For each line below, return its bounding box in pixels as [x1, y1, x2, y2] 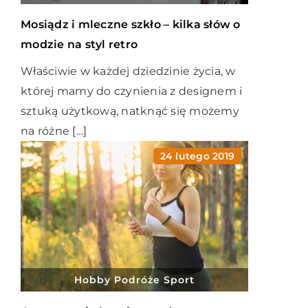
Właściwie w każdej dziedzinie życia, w [21, 65, 236, 78]
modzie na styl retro [21, 38, 137, 51]
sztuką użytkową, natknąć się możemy [21, 104, 239, 118]
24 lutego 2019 [159, 150, 234, 162]
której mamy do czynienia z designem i [21, 85, 243, 98]
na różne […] [21, 124, 87, 137]
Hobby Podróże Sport [74, 274, 195, 287]
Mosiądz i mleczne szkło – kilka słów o [21, 18, 241, 31]
